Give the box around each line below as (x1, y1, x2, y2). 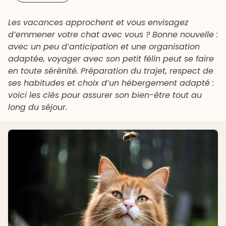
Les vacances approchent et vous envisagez (8, 17, 188, 29)
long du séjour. (8, 101, 67, 114)
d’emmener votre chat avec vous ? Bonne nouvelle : (8, 29, 218, 41)
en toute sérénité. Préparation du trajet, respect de (8, 65, 213, 77)
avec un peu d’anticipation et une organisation (8, 41, 200, 53)
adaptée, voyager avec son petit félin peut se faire (8, 53, 214, 65)
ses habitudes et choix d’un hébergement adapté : (8, 77, 214, 89)
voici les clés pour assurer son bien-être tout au (8, 89, 202, 101)
